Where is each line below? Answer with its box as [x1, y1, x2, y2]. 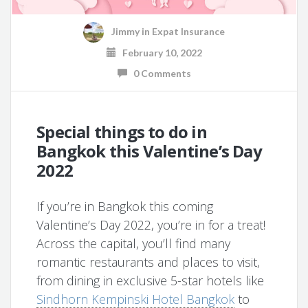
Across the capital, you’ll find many [36, 234, 231, 252]
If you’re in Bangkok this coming [36, 197, 214, 214]
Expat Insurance [152, 25, 225, 38]
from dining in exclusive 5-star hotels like [36, 272, 265, 289]
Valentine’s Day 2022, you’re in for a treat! [36, 216, 266, 233]
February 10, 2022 [115, 46, 202, 58]
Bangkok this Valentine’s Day [36, 139, 262, 162]
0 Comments [126, 67, 191, 79]
